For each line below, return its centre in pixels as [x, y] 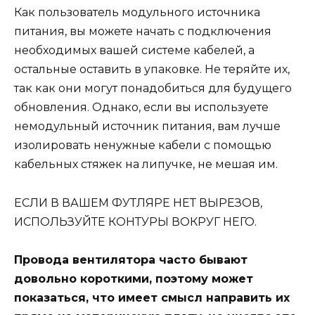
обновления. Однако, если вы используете [141, 108]
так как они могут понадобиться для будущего [153, 89]
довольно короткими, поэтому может [134, 278]
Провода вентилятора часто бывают [131, 259]
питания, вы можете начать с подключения [143, 32]
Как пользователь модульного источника [137, 13]
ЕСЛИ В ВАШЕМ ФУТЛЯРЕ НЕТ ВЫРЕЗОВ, [138, 202]
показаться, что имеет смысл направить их [152, 297]
